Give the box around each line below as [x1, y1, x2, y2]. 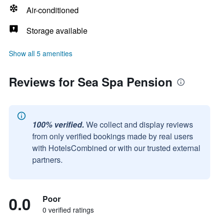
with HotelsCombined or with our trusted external [32, 142, 200, 153]
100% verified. [32, 119, 84, 130]
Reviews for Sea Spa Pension [9, 73, 173, 90]
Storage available [26, 25, 88, 36]
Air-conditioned [26, 4, 79, 16]
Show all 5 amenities [9, 48, 72, 58]
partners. [32, 154, 63, 165]
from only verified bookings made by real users [32, 131, 193, 142]
